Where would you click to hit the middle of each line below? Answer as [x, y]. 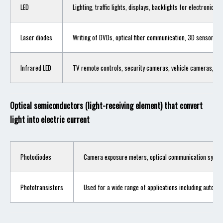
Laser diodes [36, 37]
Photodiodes [36, 157]
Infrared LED [36, 68]
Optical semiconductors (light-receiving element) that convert [106, 106]
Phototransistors [42, 187]
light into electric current [50, 119]
